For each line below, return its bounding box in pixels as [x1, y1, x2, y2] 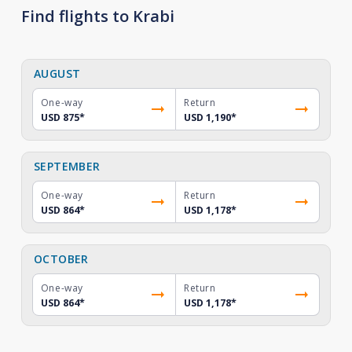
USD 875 [40, 111, 79, 124]
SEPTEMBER [33, 159, 101, 174]
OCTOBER [33, 251, 89, 266]
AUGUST [33, 66, 81, 81]
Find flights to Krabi [20, 5, 174, 27]
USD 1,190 [184, 111, 231, 124]
